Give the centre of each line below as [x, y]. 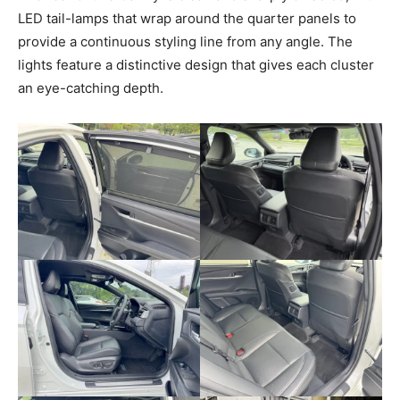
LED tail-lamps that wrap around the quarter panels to [187, 18]
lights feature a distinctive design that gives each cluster [196, 64]
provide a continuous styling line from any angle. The [185, 41]
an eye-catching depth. [91, 87]
